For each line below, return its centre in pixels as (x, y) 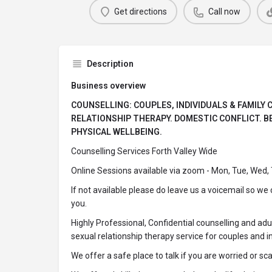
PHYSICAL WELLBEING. (117, 132)
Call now (224, 11)
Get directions (141, 11)
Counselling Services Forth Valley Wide (144, 151)
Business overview (108, 86)
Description (110, 64)
